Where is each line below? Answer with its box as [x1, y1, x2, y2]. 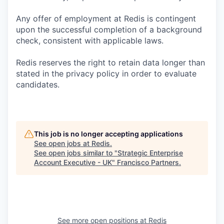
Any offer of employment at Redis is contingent [16, 13, 196, 23]
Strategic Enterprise [117, 148, 183, 157]
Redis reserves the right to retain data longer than [16, 57, 205, 67]
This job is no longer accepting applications [34, 129, 183, 138]
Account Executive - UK [34, 158, 112, 166]
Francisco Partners [117, 158, 179, 166]
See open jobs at [34, 139, 91, 147]
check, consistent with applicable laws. [16, 35, 163, 45]
